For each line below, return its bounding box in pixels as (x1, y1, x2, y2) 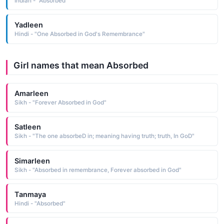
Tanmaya (14, 189, 46, 198)
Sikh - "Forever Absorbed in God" (14, 99, 106, 106)
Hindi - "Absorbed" (14, 199, 65, 207)
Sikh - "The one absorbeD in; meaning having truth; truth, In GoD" (14, 132, 194, 140)
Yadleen (14, 20, 43, 29)
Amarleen (14, 89, 48, 98)
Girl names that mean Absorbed (13, 59, 148, 70)
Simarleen (14, 156, 50, 165)
